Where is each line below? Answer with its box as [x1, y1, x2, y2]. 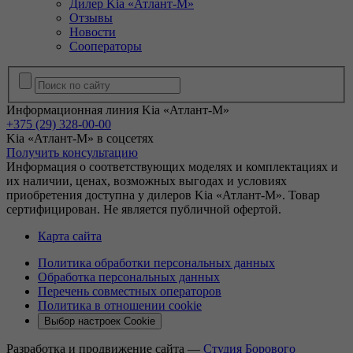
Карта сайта [38, 229, 102, 243]
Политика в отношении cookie [38, 298, 202, 312]
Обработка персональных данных [38, 269, 220, 284]
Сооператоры [69, 39, 142, 53]
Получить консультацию [6, 145, 138, 159]
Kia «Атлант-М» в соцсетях [6, 131, 154, 145]
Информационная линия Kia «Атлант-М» [6, 102, 229, 117]
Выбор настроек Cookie [44, 314, 155, 327]
